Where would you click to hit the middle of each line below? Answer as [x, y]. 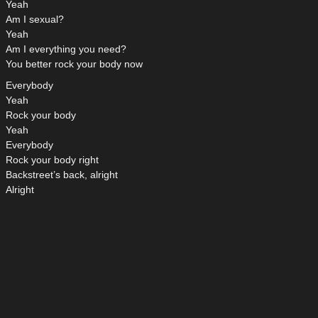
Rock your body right [52, 160]
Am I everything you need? [66, 49]
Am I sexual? [35, 20]
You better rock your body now [74, 64]
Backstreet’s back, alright [62, 175]
